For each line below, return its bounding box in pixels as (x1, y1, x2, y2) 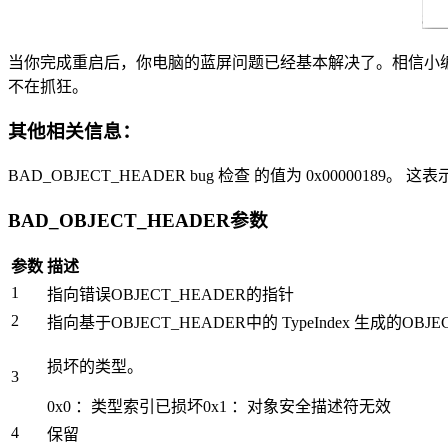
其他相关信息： (8, 121, 141, 143)
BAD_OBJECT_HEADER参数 (8, 209, 268, 231)
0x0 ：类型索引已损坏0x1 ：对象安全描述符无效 (47, 398, 391, 416)
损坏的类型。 (47, 358, 143, 376)
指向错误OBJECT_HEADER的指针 (47, 286, 294, 304)
